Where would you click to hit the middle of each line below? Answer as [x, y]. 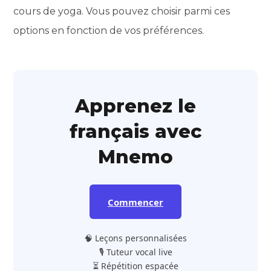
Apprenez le [135, 106]
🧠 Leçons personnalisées [135, 238]
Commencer [135, 202]
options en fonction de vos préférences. [109, 30]
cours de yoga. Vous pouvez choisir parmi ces [122, 11]
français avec [135, 131]
